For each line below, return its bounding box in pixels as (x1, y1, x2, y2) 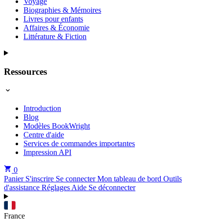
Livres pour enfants (23, 14, 83, 23)
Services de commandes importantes (23, 139, 135, 148)
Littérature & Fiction (23, 32, 87, 41)
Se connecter (56, 175, 97, 183)
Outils (163, 175, 182, 183)
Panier (4, 175, 23, 183)
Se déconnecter (88, 183, 135, 192)
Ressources (4, 66, 47, 77)
